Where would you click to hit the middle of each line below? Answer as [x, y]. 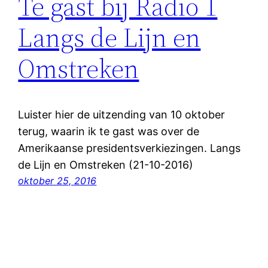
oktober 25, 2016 [57, 180]
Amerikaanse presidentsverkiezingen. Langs [130, 148]
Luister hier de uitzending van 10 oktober [122, 114]
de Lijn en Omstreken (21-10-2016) [106, 165]
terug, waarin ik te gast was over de [109, 131]
